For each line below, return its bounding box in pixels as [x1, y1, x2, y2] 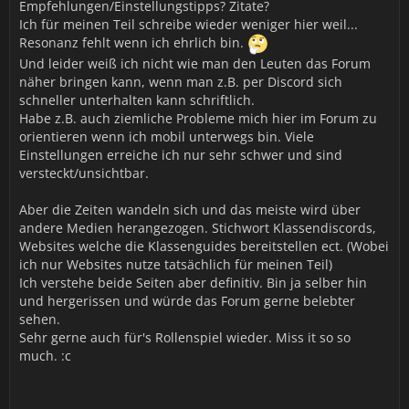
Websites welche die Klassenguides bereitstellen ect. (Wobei [19, 237, 389, 255]
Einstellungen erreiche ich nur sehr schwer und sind [19, 146, 342, 163]
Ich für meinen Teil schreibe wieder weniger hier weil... [19, 16, 358, 33]
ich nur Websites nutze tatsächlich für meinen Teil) [19, 256, 332, 273]
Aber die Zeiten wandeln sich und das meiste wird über [19, 201, 361, 218]
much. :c [19, 347, 71, 364]
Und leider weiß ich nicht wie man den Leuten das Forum [19, 55, 371, 72]
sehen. [19, 310, 60, 328]
